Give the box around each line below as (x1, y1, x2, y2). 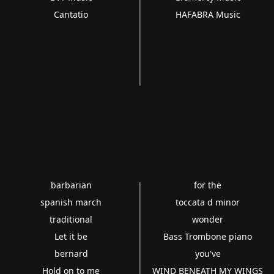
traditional (50, 213, 93, 226)
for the (194, 179, 222, 191)
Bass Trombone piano (163, 231, 253, 243)
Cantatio (54, 9, 89, 21)
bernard (54, 248, 88, 260)
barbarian (50, 179, 92, 191)
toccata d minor (176, 196, 240, 209)
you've (194, 248, 221, 260)
